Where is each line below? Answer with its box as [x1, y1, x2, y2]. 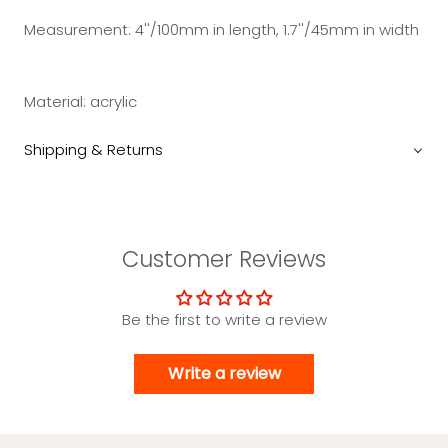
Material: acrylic [24, 91, 137, 113]
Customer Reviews [122, 243, 326, 276]
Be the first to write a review [121, 309, 327, 331]
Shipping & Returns [24, 139, 163, 161]
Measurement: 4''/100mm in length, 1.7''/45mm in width [24, 19, 419, 41]
